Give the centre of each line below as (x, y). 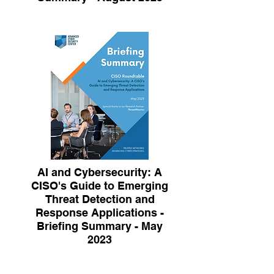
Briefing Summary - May (100, 226)
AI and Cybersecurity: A (100, 172)
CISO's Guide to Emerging (100, 186)
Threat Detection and (100, 199)
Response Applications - (100, 213)
